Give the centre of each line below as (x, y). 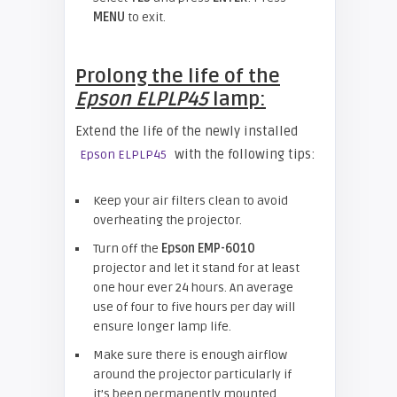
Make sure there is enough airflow (190, 355)
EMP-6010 (226, 249)
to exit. (145, 17)
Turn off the (127, 249)
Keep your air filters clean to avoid (191, 201)
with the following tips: (243, 154)
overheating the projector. (167, 220)
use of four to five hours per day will (194, 307)
